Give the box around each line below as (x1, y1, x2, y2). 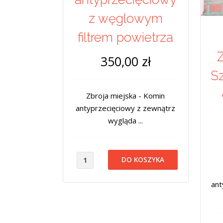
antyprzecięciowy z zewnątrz (76, 103, 176, 113)
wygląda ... (108, 115, 143, 125)
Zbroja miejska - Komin (86, 90, 165, 101)
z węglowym (88, 10, 163, 26)
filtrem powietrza (78, 29, 174, 45)
